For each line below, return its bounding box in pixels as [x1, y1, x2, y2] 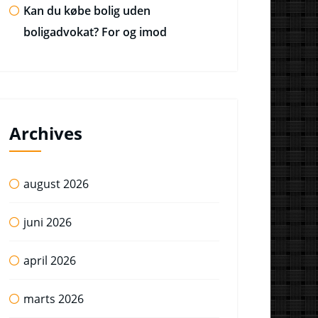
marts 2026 [23, 291, 84, 307]
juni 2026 [23, 214, 72, 230]
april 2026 [23, 253, 76, 268]
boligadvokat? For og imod [23, 24, 167, 40]
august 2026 [23, 176, 89, 192]
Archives [9, 121, 82, 145]
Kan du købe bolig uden [23, 3, 150, 18]
